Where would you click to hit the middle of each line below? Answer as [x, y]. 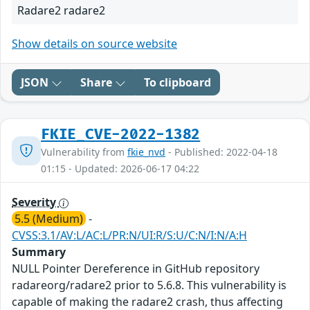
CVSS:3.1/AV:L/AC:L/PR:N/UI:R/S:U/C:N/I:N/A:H [129, 236]
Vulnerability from [84, 152]
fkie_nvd [146, 152]
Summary [39, 252]
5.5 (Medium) [49, 219]
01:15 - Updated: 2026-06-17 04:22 [120, 169]
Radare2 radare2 [61, 11]
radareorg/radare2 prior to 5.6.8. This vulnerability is [149, 285]
